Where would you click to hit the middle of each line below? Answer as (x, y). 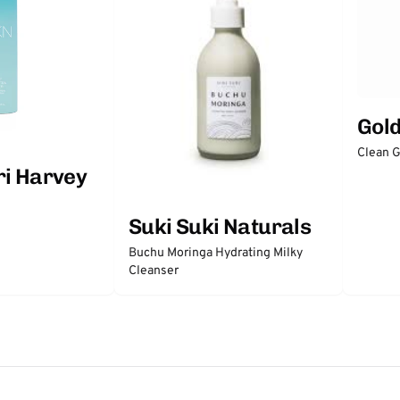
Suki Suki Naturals (220, 226)
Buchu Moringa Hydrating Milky (216, 253)
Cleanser (154, 271)
